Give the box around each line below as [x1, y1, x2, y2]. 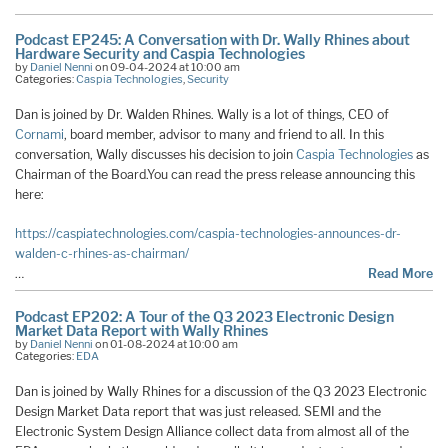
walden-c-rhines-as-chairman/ [15, 246, 189, 262]
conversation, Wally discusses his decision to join [15, 147, 296, 163]
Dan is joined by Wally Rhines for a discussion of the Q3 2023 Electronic [15, 384, 427, 400]
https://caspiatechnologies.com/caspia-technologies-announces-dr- [15, 226, 401, 242]
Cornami [15, 127, 64, 143]
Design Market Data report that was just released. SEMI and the [15, 404, 381, 420]
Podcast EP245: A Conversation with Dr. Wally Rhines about [15, 31, 410, 49]
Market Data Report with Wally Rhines [15, 322, 268, 340]
